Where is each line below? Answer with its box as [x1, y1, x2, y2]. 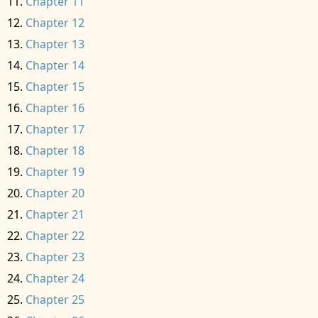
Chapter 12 [26, 15, 84, 31]
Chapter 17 [26, 121, 84, 137]
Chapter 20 [26, 185, 84, 201]
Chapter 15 [26, 79, 84, 94]
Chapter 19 [26, 164, 84, 180]
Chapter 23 [26, 249, 84, 265]
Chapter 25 [26, 292, 84, 307]
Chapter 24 [26, 270, 84, 286]
